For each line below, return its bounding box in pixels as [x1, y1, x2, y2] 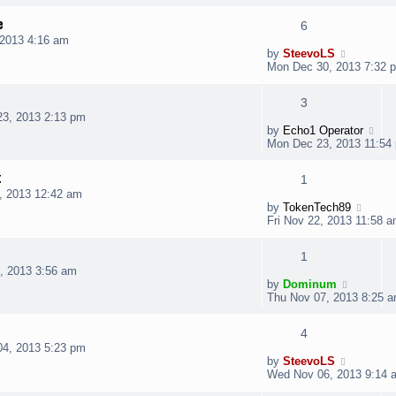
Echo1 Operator [283, 124, 363, 137]
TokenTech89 [283, 201, 351, 214]
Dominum [283, 278, 337, 291]
